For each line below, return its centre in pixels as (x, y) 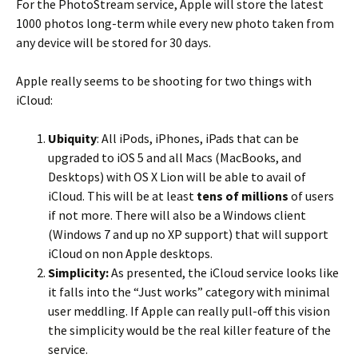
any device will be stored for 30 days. (113, 42)
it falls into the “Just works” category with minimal (189, 292)
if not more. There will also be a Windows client (177, 215)
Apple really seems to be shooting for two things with (164, 81)
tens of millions (244, 196)
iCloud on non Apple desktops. (130, 253)
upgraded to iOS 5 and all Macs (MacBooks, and (175, 157)
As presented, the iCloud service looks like (225, 272)
